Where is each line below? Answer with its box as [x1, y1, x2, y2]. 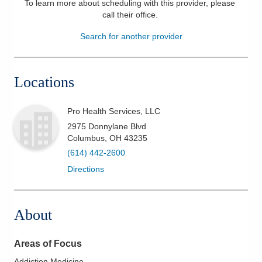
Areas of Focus [14, 238, 82, 249]
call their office [102, 9, 156, 19]
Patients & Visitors [21, 11, 101, 23]
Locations [14, 73, 74, 91]
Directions [67, 164, 104, 174]
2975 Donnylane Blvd [67, 121, 146, 131]
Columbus [67, 133, 105, 143]
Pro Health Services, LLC [67, 106, 160, 116]
